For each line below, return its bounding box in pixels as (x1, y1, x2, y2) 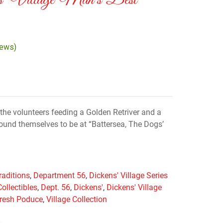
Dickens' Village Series (89, 171, 168, 181)
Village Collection (46, 195, 108, 205)
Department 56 (33, 171, 86, 181)
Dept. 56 (41, 183, 71, 193)
